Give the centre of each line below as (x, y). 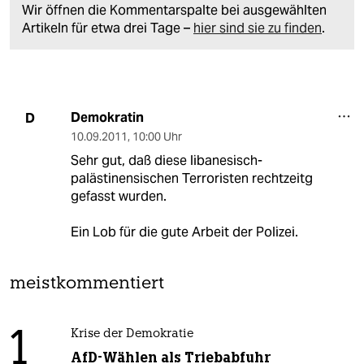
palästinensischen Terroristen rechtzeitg (191, 179)
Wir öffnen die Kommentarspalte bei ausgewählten (174, 11)
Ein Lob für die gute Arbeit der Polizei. (184, 232)
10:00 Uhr (157, 137)
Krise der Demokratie (132, 335)
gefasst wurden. (118, 197)
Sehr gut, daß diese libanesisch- (166, 161)
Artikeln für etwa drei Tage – (108, 28)
